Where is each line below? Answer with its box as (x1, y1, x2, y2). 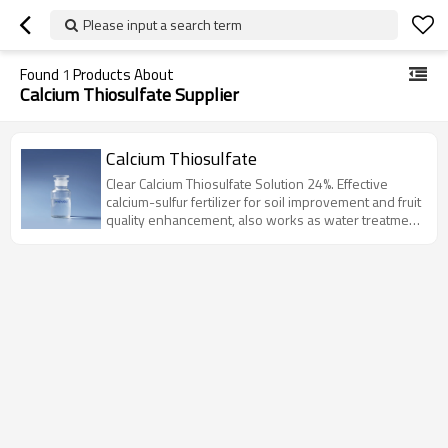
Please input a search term (83, 14, 242, 35)
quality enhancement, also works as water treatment (106, 209, 421, 230)
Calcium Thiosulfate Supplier (20, 81, 239, 108)
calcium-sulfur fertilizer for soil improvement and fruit (106, 191, 421, 212)
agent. (106, 227, 143, 248)
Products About (70, 63, 174, 86)
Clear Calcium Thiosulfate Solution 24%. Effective (106, 173, 388, 194)
